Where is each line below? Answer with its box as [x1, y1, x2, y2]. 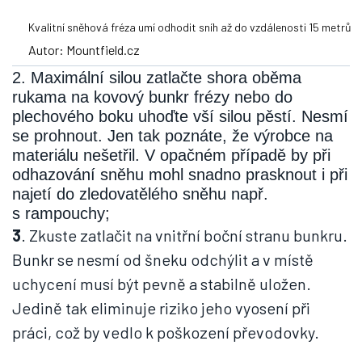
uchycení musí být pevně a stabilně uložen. [12, 274, 311, 294]
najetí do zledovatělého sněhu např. [12, 185, 268, 204]
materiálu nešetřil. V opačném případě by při [12, 146, 330, 165]
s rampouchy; [12, 204, 110, 223]
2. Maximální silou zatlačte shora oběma [12, 69, 301, 87]
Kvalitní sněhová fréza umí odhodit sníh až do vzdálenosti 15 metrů [28, 20, 351, 35]
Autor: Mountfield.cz [28, 42, 140, 58]
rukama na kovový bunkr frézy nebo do [12, 88, 293, 107]
